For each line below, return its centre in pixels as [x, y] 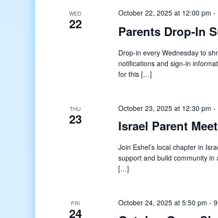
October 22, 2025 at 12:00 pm [165, 12]
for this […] [135, 74]
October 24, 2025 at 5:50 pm [163, 203]
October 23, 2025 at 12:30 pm [165, 108]
